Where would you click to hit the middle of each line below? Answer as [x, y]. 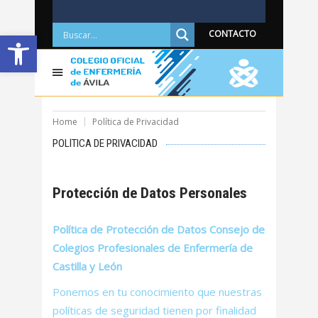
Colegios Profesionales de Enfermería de [153, 248]
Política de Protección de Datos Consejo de [159, 229]
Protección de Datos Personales [150, 193]
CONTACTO [232, 34]
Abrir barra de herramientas [78, 42]
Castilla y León [87, 266]
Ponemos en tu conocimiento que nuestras [157, 292]
